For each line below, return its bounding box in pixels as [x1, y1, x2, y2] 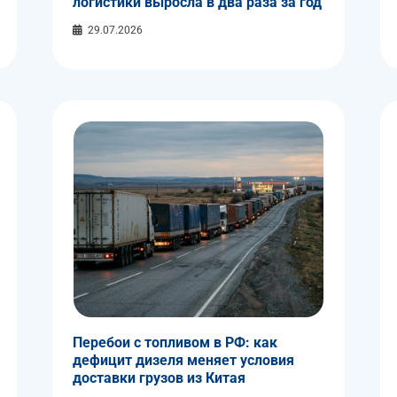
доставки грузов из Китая [73, 370, 246, 387]
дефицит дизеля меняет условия [73, 352, 295, 370]
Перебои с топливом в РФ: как [73, 334, 278, 352]
